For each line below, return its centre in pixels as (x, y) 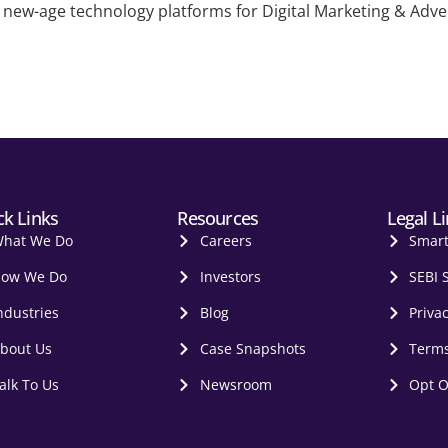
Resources (218, 217)
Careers (225, 240)
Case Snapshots (252, 348)
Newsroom (235, 384)
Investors (230, 276)
